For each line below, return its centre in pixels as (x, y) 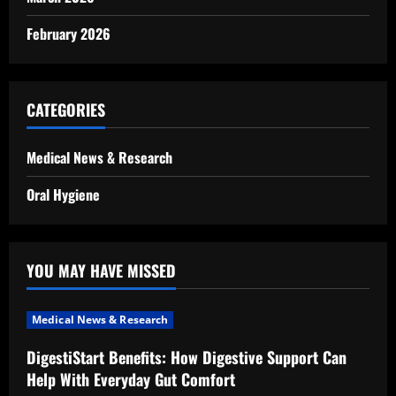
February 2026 (69, 34)
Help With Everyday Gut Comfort (131, 379)
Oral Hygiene (63, 194)
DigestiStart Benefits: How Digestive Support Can (187, 357)
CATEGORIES (66, 110)
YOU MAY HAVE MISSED (101, 270)
